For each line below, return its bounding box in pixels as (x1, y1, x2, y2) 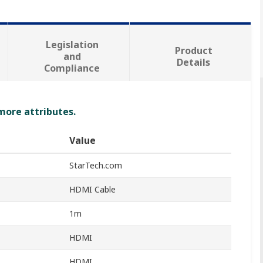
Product (174, 44, 213, 58)
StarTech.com (69, 160, 122, 171)
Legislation (45, 38, 99, 52)
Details (177, 56, 211, 69)
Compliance (44, 62, 100, 75)
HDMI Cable (69, 184, 116, 195)
